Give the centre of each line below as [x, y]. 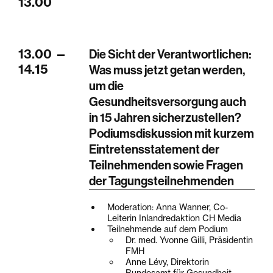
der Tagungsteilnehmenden [162, 181]
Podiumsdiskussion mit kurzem [172, 133]
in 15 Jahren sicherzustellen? [165, 117]
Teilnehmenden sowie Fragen [166, 165]
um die [107, 86]
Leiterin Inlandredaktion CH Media [175, 218]
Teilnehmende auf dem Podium [168, 229]
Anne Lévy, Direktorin [168, 262]
